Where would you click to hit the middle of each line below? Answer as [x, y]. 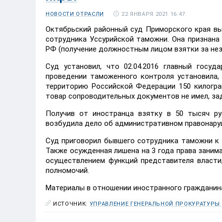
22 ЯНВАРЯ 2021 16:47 [153, 14]
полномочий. [67, 170]
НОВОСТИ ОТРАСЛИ [75, 14]
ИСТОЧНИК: [71, 204]
